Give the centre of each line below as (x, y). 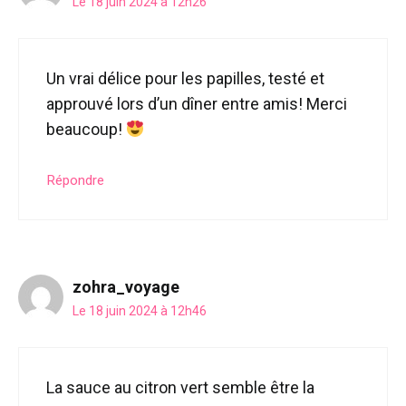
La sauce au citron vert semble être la (180, 387)
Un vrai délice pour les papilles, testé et (185, 78)
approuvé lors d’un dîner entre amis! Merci (197, 103)
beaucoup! (86, 129)
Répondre (75, 180)
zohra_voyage (126, 286)
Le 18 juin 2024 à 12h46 (140, 310)
